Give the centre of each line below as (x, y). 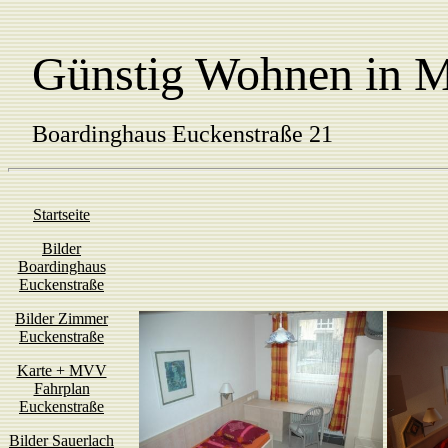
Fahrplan (61, 388)
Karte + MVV (61, 370)
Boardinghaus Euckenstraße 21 (170, 133)
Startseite (61, 214)
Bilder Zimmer (61, 318)
